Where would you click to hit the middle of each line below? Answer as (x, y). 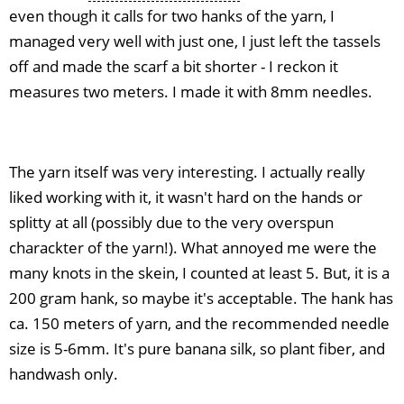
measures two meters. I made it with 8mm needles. (191, 91)
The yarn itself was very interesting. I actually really (187, 172)
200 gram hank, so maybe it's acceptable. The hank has (201, 298)
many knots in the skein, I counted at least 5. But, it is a (199, 273)
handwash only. (64, 374)
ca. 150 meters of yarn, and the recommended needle (199, 324)
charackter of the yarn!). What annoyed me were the (193, 248)
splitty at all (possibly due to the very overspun (171, 223)
